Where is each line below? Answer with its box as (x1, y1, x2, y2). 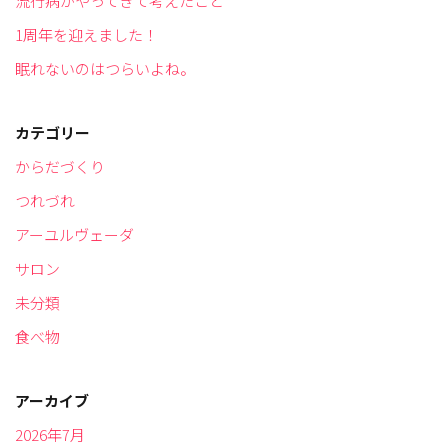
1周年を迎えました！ (15, 24, 158, 46)
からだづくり (15, 156, 105, 178)
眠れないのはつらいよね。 (15, 58, 195, 80)
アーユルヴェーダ (15, 224, 134, 246)
